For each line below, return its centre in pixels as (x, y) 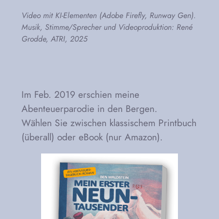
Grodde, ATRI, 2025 (54, 39)
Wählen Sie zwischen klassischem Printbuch (109, 122)
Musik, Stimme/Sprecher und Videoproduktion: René (107, 27)
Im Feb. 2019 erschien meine (80, 94)
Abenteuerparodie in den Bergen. (89, 108)
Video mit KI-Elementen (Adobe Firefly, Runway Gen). (109, 15)
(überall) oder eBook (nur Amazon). (92, 137)
